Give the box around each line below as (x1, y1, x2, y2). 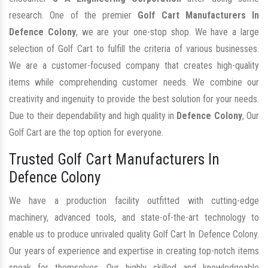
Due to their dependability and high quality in (9, 110, 177, 122)
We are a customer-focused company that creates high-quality (9, 60, 259, 72)
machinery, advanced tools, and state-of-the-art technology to (9, 212, 259, 224)
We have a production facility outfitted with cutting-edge (9, 195, 259, 207)
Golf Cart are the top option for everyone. (9, 127, 163, 139)
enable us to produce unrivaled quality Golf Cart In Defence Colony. (9, 229, 259, 240)
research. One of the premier (9, 10, 138, 22)
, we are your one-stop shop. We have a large (75, 26, 260, 38)
